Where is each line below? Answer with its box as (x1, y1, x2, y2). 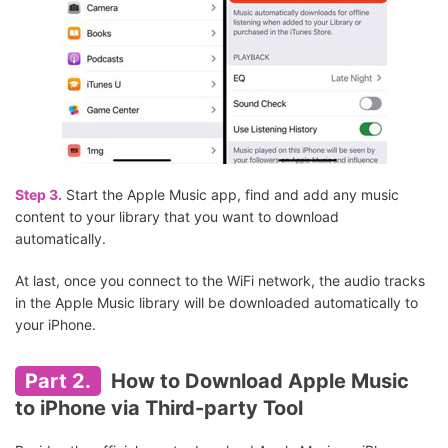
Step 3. (15, 186, 62, 204)
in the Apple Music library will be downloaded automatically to (15, 294, 418, 312)
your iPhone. (15, 316, 96, 334)
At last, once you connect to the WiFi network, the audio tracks (15, 272, 425, 290)
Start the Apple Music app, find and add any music (62, 186, 399, 204)
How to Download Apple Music (106, 369, 409, 394)
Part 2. (25, 369, 91, 394)
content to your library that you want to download (15, 208, 339, 226)
